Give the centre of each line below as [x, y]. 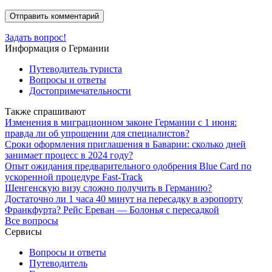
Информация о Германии [57, 48]
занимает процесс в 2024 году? [69, 155]
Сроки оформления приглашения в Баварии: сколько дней [125, 144]
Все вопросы [32, 220]
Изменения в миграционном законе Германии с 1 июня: [121, 122]
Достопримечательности [80, 90]
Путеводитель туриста [76, 69]
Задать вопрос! [36, 37]
